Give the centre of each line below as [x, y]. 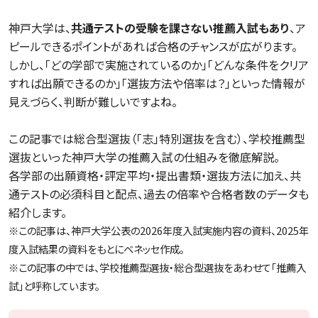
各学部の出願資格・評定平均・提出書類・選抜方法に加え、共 [155, 176]
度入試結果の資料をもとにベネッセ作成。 [97, 249]
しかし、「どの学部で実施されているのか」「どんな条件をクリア [159, 65]
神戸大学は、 [40, 28]
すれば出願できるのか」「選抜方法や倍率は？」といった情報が [157, 83]
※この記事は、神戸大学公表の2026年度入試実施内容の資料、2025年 [159, 231]
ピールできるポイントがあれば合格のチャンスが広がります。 [153, 46]
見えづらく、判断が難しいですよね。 [93, 102]
